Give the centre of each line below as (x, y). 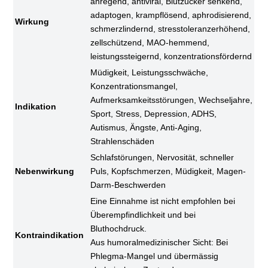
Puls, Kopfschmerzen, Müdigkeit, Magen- (168, 171)
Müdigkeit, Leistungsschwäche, (150, 72)
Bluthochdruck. (119, 228)
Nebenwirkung (45, 171)
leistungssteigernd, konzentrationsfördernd (171, 56)
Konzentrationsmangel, (134, 86)
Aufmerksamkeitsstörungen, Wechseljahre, (172, 100)
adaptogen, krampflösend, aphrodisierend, (171, 15)
